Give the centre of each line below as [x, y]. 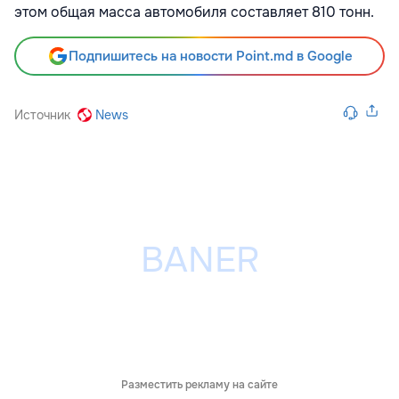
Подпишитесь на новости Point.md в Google [210, 57]
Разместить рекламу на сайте [199, 385]
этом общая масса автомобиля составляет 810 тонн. [194, 12]
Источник [42, 115]
